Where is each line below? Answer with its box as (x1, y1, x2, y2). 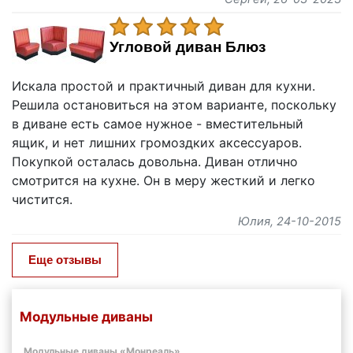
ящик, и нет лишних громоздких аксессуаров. (12, 134, 302, 150)
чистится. (12, 191, 72, 207)
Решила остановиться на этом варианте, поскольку (12, 96, 336, 113)
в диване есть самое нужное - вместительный (12, 115, 303, 132)
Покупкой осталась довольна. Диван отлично (12, 153, 298, 169)
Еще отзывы (28, 252, 102, 266)
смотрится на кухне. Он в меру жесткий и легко (12, 172, 315, 188)
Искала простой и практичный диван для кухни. (12, 77, 315, 94)
